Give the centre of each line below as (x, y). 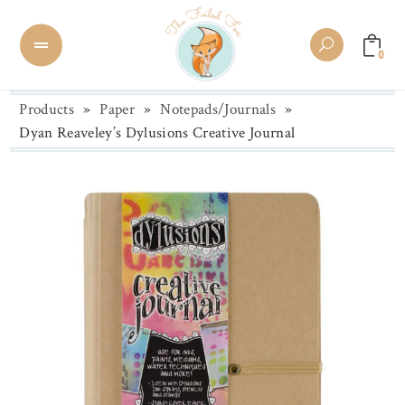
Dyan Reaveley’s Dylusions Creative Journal (157, 133)
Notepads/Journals (218, 109)
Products (47, 109)
